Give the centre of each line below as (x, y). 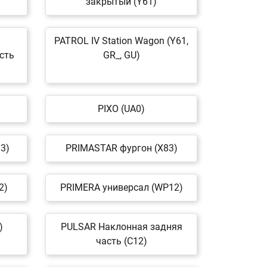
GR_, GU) (121, 55)
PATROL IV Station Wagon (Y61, (121, 41)
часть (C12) (121, 241)
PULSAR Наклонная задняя (121, 227)
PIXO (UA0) (121, 109)
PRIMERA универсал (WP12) (121, 187)
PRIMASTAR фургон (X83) (121, 148)
